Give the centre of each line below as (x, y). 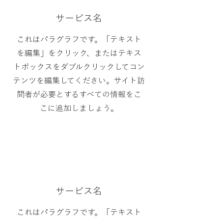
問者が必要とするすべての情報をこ (79, 94)
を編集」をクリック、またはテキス (79, 53)
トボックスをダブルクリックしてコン (79, 67)
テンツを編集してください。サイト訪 (79, 81)
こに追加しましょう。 (79, 108)
